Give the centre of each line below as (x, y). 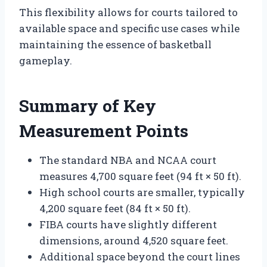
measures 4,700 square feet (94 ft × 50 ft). (140, 176)
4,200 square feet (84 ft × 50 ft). (115, 208)
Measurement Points (104, 131)
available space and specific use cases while (129, 28)
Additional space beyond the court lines (140, 256)
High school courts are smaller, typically (142, 192)
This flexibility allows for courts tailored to (128, 12)
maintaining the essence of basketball (115, 44)
